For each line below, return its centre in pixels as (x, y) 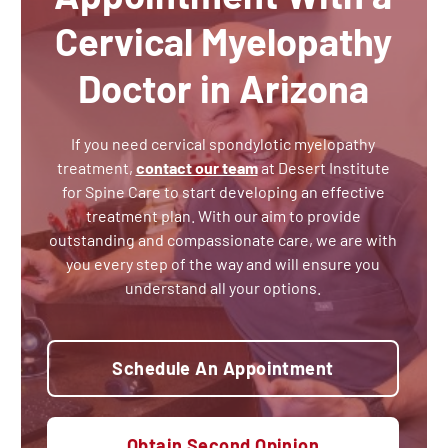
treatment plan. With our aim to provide (223, 216)
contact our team (196, 168)
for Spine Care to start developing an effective (223, 192)
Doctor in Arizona (223, 88)
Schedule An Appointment (223, 368)
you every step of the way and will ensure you (223, 264)
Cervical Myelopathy (223, 41)
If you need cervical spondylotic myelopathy (223, 144)
